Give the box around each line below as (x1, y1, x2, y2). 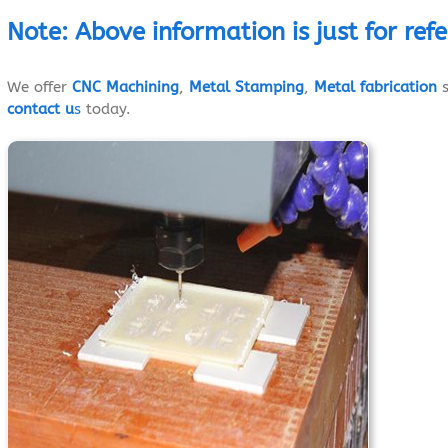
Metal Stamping (189, 78, 304, 97)
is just (292, 17, 358, 46)
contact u (7, 100, 74, 119)
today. (81, 100, 131, 119)
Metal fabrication (314, 78, 437, 97)
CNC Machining (72, 78, 179, 97)
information (152, 17, 285, 46)
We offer (7, 78, 72, 97)
